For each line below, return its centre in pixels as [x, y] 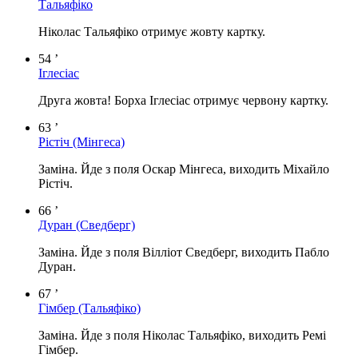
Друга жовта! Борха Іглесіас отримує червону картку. [183, 100]
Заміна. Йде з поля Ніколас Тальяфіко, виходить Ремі [182, 335]
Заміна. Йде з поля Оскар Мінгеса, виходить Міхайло [184, 169]
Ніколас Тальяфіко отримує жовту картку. [152, 31]
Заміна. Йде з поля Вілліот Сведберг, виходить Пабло [184, 252]
